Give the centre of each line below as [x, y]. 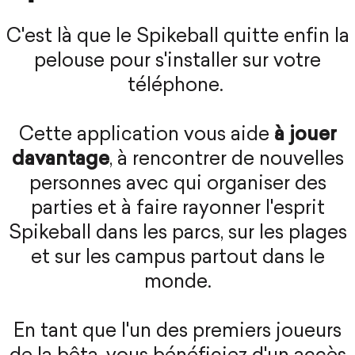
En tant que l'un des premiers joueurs [177, 332]
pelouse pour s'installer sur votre [177, 62]
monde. [177, 283]
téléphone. [177, 87]
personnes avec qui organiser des [177, 185]
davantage [60, 160]
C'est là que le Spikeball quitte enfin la [177, 38]
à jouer [305, 136]
